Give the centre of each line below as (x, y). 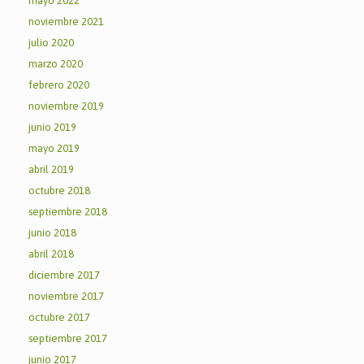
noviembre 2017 (66, 296)
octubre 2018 (59, 191)
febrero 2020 (59, 85)
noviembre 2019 (66, 106)
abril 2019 (51, 169)
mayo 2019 (54, 148)
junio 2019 (52, 127)
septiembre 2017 (68, 338)
